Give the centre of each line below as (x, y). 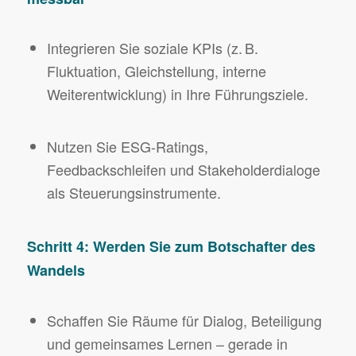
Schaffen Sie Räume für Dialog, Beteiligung (184, 320)
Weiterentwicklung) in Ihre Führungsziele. (177, 94)
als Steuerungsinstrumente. (133, 192)
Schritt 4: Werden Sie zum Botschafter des (171, 247)
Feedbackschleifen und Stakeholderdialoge (183, 169)
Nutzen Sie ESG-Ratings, (127, 146)
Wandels (56, 271)
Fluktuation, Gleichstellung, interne (156, 71)
